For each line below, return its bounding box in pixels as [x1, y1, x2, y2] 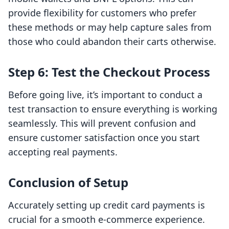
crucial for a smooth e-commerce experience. [8, 213, 205, 226]
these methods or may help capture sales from [8, 21, 212, 34]
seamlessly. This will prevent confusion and [8, 117, 196, 130]
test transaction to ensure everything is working [8, 103, 217, 116]
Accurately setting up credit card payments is [8, 199, 205, 212]
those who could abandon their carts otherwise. [8, 35, 216, 48]
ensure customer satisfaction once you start [8, 131, 200, 144]
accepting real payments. [8, 146, 118, 158]
